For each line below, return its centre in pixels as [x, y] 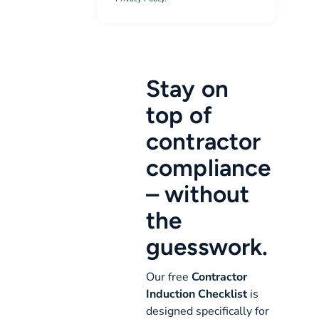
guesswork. [207, 247]
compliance [209, 168]
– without [198, 194]
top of [179, 115]
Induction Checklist [197, 294]
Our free [169, 277]
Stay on [187, 89]
